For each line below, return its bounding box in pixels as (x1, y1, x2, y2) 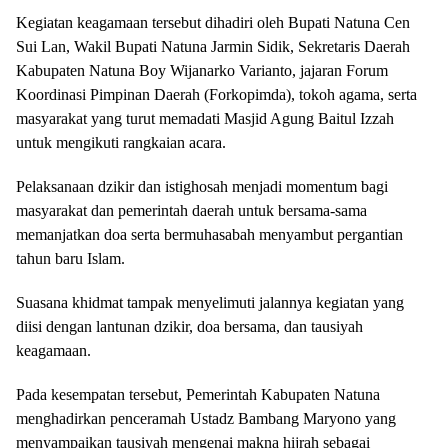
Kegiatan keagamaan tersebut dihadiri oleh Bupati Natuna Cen (16, 14, 410, 31)
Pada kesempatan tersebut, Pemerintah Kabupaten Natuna (16, 386, 380, 403)
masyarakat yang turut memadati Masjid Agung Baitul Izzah (16, 110, 394, 127)
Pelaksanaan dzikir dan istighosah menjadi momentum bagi (16, 178, 388, 195)
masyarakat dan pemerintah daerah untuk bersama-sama (16, 202, 367, 219)
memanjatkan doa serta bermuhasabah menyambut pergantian (16, 226, 403, 243)
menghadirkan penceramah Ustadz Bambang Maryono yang (16, 410, 396, 427)
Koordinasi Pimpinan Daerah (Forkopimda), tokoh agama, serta (16, 86, 417, 103)
